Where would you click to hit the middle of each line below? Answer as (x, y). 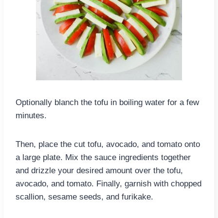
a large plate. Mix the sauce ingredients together (103, 157)
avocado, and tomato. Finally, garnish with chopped (109, 183)
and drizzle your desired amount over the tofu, (99, 170)
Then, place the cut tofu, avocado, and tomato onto (108, 144)
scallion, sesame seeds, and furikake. (86, 197)
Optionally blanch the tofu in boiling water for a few (107, 102)
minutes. (31, 115)
